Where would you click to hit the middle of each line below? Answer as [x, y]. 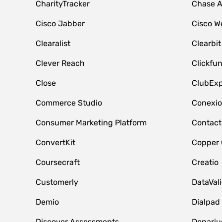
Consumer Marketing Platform [91, 123]
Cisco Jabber [60, 24]
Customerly [57, 182]
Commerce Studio [69, 103]
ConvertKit [55, 142]
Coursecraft [58, 162]
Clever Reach [60, 63]
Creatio [205, 162]
